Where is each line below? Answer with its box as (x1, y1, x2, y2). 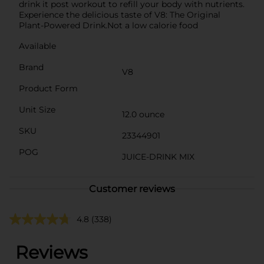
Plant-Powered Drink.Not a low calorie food (19, 19, 198, 31)
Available (19, 40, 56, 51)
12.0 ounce (122, 108, 164, 120)
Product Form (19, 82, 78, 94)
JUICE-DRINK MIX (122, 151, 194, 162)
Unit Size (19, 104, 55, 115)
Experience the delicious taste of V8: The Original (19, 9, 220, 20)
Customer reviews (89, 183, 175, 194)
